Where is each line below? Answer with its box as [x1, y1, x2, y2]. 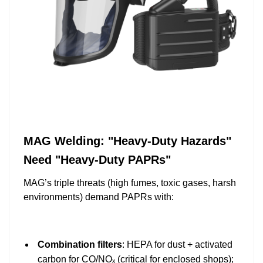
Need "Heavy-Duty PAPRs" [23, 153, 171, 166]
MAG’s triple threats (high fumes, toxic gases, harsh [23, 177, 236, 188]
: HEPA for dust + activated [122, 239, 232, 249]
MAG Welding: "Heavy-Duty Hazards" [23, 134, 231, 147]
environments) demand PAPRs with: [23, 191, 174, 202]
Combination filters [38, 239, 122, 249]
